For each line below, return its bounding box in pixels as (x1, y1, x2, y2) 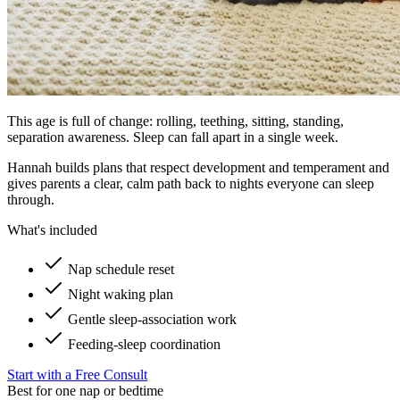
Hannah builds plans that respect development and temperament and (7, 159, 389, 175)
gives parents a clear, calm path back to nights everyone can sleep (7, 175, 374, 191)
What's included (7, 221, 97, 237)
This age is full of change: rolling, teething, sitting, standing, (7, 112, 344, 129)
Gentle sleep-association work (68, 311, 237, 327)
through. (7, 191, 54, 207)
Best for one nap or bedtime (7, 382, 163, 398)
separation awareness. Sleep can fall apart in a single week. (7, 129, 338, 145)
